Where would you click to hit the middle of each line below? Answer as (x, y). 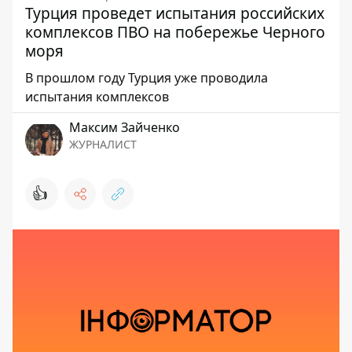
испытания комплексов (97, 97)
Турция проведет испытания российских (175, 13)
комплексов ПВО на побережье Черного (175, 32)
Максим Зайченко (125, 127)
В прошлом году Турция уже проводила (147, 78)
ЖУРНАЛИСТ (103, 144)
